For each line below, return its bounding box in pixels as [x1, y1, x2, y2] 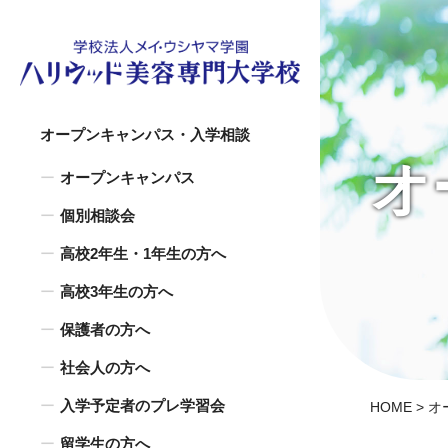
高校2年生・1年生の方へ [60, 245, 226, 262]
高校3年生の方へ [60, 283, 173, 300]
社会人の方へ [60, 359, 150, 376]
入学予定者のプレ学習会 [60, 397, 225, 414]
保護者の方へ [60, 321, 150, 338]
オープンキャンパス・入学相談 [40, 126, 250, 143]
